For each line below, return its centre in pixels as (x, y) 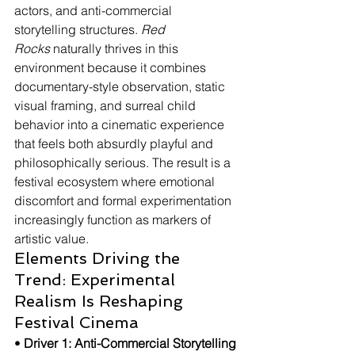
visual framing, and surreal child (107, 105)
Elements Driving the (99, 258)
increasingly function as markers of (114, 219)
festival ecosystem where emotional (116, 181)
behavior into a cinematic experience (121, 124)
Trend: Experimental (97, 280)
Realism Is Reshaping (101, 301)
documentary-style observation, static (121, 86)
